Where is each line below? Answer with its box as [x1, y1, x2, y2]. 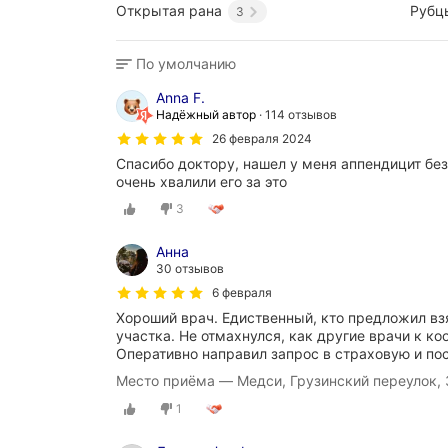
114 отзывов [265, 106, 337, 122]
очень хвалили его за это [116, 172, 287, 190]
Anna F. [156, 88, 205, 106]
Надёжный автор [156, 106, 256, 122]
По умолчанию [136, 54, 236, 72]
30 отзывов [156, 261, 224, 277]
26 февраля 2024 [212, 130, 312, 146]
